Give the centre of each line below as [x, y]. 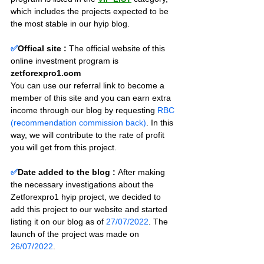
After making [143, 172]
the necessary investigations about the [83, 184]
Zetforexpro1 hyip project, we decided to [87, 197]
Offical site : [42, 48]
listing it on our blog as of [58, 222]
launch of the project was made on [76, 234]
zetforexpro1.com [46, 73]
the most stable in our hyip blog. [70, 24]
